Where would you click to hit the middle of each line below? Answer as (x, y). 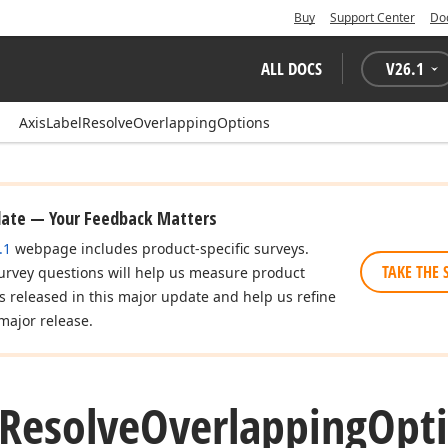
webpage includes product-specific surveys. (160, 248)
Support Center (372, 17)
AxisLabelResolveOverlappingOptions (144, 122)
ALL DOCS (291, 68)
